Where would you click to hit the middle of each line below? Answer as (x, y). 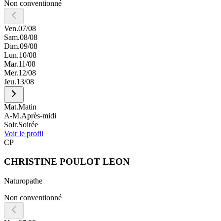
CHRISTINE (31, 161)
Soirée (28, 125)
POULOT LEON (95, 161)
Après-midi (39, 116)
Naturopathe (23, 181)
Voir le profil (24, 134)
